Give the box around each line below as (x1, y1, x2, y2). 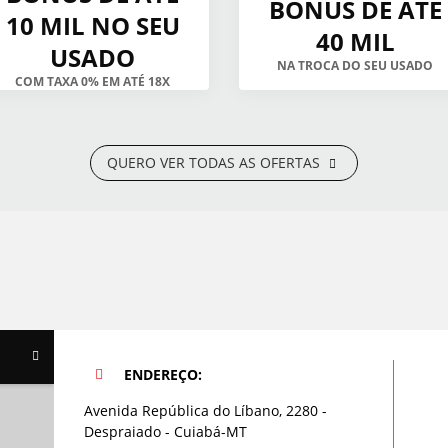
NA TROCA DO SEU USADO (277, 57, 434, 75)
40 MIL (315, 25, 395, 59)
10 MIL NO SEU (5, 9, 180, 43)
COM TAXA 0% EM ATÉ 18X (15, 73, 171, 91)
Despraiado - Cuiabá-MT (83, 422, 247, 442)
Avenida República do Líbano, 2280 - (83, 401, 327, 421)
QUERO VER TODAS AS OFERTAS (107, 153, 324, 173)
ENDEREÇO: (123, 365, 202, 385)
